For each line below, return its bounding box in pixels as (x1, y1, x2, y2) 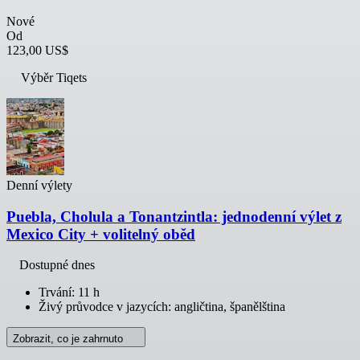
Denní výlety (6, 178, 72, 192)
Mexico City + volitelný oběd (6, 225, 195, 243)
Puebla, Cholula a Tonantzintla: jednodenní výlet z (6, 207, 342, 225)
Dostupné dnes (19, 258, 95, 272)
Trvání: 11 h (39, 285, 100, 300)
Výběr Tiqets (21, 70, 87, 84)
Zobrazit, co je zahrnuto (13, 333, 126, 346)
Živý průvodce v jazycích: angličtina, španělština (39, 300, 285, 314)
